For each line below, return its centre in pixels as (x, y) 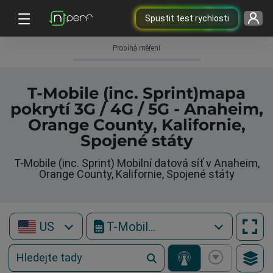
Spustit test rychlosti (187, 18)
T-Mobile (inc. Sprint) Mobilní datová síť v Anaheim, (136, 163)
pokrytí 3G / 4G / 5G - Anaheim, (136, 109)
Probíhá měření (136, 48)
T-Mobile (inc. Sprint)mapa (136, 93)
